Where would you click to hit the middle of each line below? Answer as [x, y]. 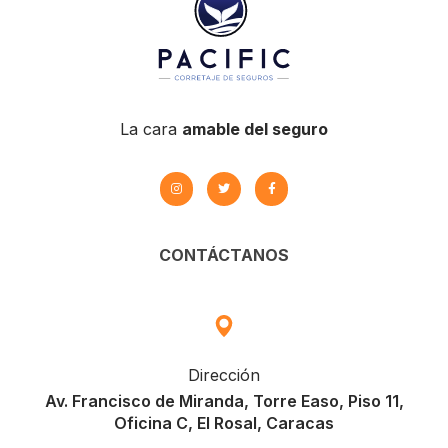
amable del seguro [255, 128]
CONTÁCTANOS [224, 254]
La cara [151, 128]
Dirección [224, 374]
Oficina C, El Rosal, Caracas [224, 422]
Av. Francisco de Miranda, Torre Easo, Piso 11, [224, 400]
